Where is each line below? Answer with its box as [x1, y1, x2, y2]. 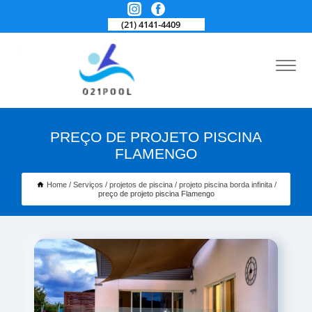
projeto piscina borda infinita [178, 180, 272, 189]
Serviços [72, 180, 103, 189]
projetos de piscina [109, 180, 173, 189]
